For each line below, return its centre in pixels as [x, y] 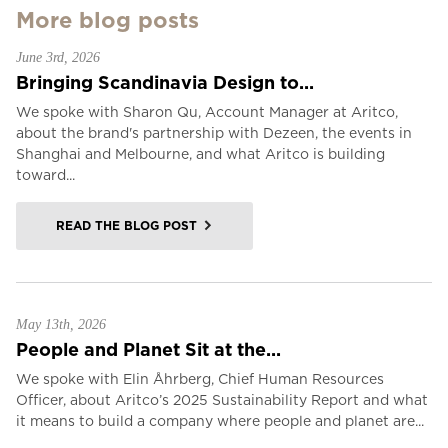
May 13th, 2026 [61, 324]
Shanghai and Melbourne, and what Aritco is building [200, 154]
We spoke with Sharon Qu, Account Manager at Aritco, [207, 112]
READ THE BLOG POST [126, 225]
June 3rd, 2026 [58, 57]
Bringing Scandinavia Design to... [165, 82]
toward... [45, 175]
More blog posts [107, 20]
